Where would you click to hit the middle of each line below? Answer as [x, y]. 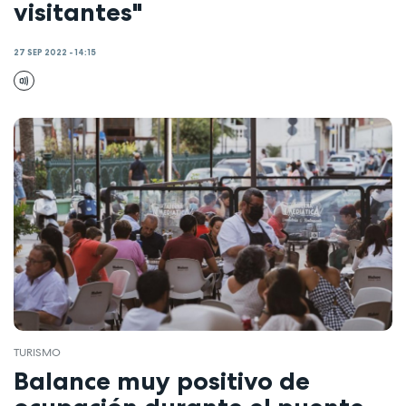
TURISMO [37, 353]
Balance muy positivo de [162, 380]
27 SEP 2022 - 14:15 [55, 52]
